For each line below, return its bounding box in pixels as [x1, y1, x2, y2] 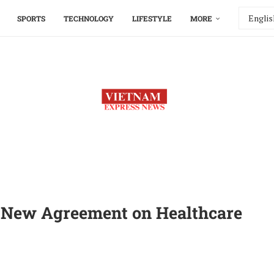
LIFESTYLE [132, 13, 172, 23]
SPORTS [17, 13, 45, 23]
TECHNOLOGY [64, 13, 114, 23]
